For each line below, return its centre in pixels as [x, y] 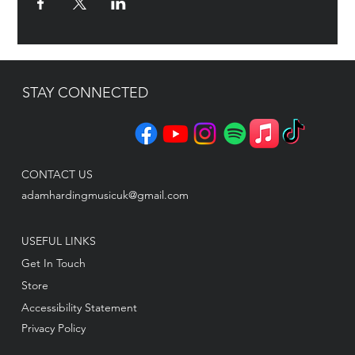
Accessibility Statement [79, 307]
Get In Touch [53, 263]
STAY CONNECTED [85, 92]
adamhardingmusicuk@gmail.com [105, 195]
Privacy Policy [53, 328]
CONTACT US [57, 174]
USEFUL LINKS [58, 240]
